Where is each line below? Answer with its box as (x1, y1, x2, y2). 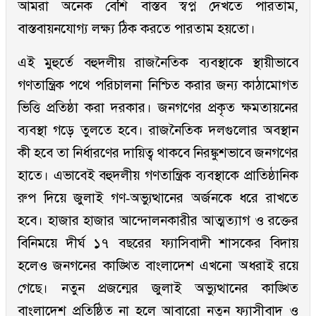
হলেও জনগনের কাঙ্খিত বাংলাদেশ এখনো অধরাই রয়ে (18, 258, 298, 274)
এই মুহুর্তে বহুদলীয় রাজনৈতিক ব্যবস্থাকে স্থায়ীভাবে (18, 55, 298, 71)
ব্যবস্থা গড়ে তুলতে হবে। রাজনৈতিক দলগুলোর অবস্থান (18, 123, 298, 138)
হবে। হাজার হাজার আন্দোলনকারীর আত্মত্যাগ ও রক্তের (18, 213, 298, 229)
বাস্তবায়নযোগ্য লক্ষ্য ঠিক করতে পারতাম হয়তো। (18, 21, 255, 37)
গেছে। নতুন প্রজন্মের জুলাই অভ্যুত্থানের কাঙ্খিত (18, 281, 298, 296)
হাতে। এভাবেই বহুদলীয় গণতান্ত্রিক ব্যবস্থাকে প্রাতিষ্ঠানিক (18, 168, 298, 183)
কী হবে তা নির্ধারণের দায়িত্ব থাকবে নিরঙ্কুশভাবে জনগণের (18, 145, 298, 161)
